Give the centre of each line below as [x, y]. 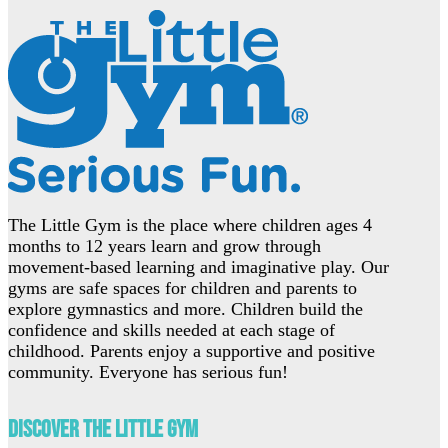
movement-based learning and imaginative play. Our [198, 267]
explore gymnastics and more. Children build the [185, 309]
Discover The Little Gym [103, 430]
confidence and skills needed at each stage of [171, 330]
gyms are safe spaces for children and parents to [182, 288]
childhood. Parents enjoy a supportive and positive [191, 351]
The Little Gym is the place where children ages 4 [190, 225]
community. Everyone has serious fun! [148, 372]
